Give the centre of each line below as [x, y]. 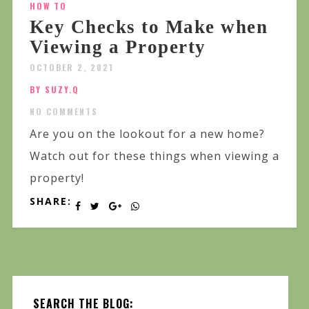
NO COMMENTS [63, 111]
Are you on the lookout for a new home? [147, 133]
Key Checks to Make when [149, 27]
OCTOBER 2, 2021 [71, 67]
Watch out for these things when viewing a [154, 156]
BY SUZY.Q [54, 89]
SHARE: [50, 201]
